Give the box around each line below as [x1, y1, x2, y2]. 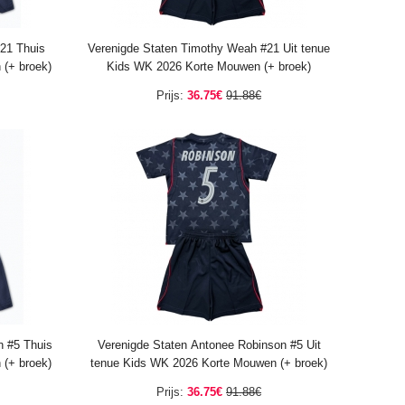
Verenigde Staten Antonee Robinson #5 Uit [97, 338, 321, 352]
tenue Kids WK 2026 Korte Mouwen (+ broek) [90, 356, 327, 370]
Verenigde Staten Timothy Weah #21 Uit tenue [88, 42, 330, 55]
